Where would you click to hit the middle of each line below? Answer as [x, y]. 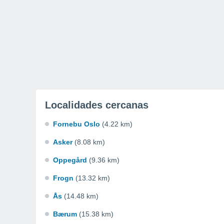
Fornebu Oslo [76, 124]
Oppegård [70, 160]
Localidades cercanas [97, 105]
